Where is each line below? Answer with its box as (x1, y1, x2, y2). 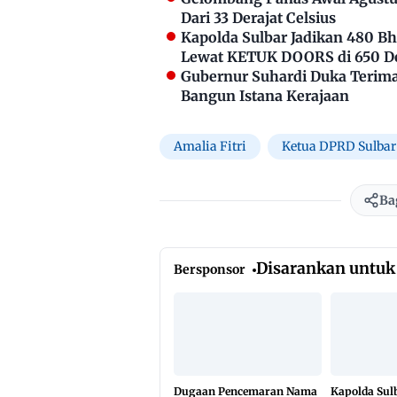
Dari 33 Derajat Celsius (181, 9, 336, 27)
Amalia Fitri (174, 138, 246, 155)
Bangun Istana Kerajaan (181, 87, 349, 105)
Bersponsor (174, 261, 245, 277)
